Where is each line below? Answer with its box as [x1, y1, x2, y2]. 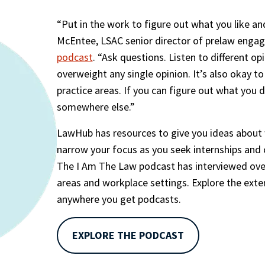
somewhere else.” [56, 100, 135, 114]
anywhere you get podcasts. [56, 192, 181, 206]
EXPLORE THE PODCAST [72, 228, 184, 243]
